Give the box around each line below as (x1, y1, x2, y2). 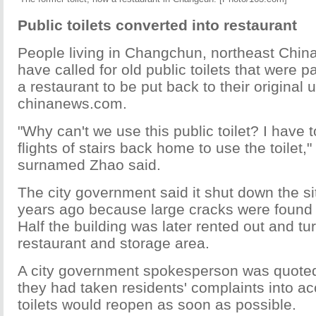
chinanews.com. (18, 95, 127, 111)
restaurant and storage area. (18, 235, 209, 251)
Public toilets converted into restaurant (18, 17, 297, 33)
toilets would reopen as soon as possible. (18, 296, 296, 312)
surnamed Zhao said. (18, 157, 161, 173)
